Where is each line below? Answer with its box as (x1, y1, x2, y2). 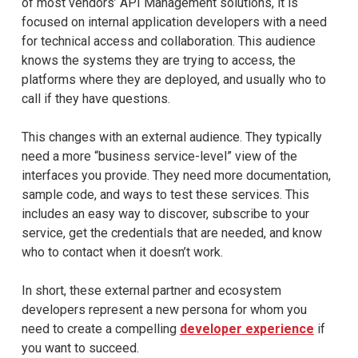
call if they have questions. (21, 90, 170, 106)
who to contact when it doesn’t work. (21, 244, 223, 260)
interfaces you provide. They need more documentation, (21, 167, 331, 183)
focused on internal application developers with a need (21, 14, 327, 30)
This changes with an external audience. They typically (21, 129, 322, 145)
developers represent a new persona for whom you (21, 301, 307, 317)
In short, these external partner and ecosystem (21, 282, 281, 298)
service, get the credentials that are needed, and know (21, 225, 322, 241)
